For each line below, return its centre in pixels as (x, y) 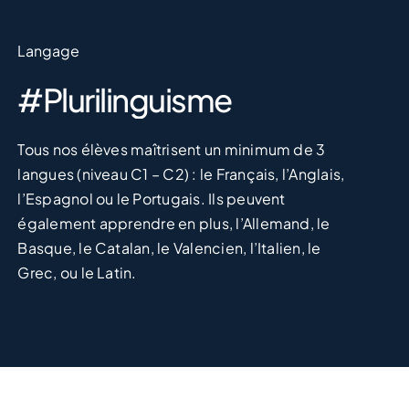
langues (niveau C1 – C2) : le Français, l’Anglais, (181, 173)
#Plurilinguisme (125, 99)
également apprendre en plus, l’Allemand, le (174, 223)
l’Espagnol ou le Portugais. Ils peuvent (152, 198)
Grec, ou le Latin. (77, 272)
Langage (49, 50)
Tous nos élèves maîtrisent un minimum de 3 (172, 149)
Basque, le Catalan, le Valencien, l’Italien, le (169, 247)
